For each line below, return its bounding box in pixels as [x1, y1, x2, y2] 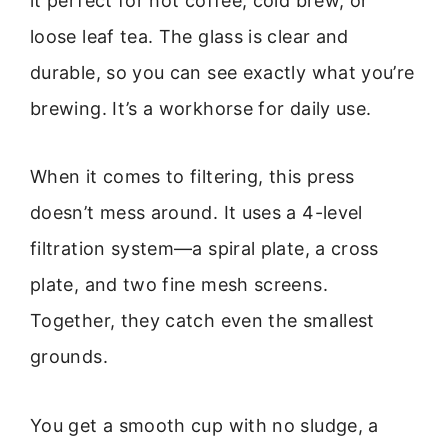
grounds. [30, 346, 108, 368]
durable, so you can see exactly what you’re [30, 61, 415, 83]
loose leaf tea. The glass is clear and [30, 25, 349, 47]
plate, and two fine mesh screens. [30, 274, 328, 296]
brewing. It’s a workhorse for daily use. [30, 97, 372, 119]
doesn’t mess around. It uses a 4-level [30, 202, 363, 224]
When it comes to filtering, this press [30, 166, 355, 188]
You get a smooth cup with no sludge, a [30, 414, 379, 436]
